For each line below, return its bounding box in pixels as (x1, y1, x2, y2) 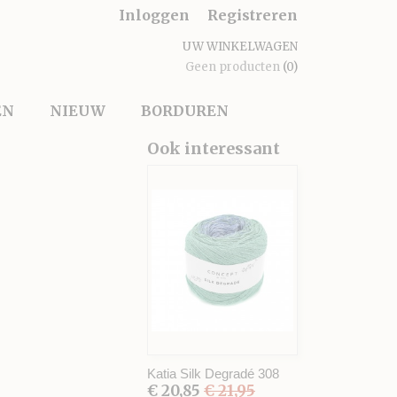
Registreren (207, 6, 298, 24)
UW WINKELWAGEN (183, 39, 298, 54)
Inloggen (119, 6, 190, 24)
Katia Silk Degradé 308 (147, 366, 279, 381)
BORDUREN (141, 102, 229, 120)
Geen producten (185, 59, 283, 74)
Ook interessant (147, 138, 280, 159)
